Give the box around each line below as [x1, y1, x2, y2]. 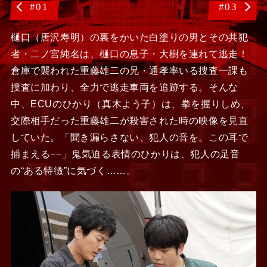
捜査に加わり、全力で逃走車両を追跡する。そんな [10, 82, 238, 93]
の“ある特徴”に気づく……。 [10, 166, 136, 176]
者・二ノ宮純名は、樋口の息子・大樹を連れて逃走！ [10, 49, 249, 60]
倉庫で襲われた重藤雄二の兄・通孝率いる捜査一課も [10, 66, 249, 76]
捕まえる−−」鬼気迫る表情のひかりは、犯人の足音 [10, 149, 240, 160]
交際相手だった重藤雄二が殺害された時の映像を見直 [10, 116, 249, 126]
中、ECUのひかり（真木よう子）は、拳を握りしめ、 [10, 99, 250, 110]
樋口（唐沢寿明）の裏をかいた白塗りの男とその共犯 [10, 32, 249, 43]
